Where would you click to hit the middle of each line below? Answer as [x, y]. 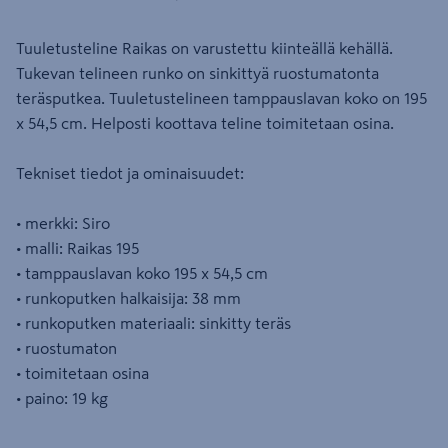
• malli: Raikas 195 [77, 248]
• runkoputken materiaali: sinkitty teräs [153, 323]
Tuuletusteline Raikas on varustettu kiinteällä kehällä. [204, 48]
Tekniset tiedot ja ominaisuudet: [130, 173]
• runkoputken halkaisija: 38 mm [128, 298]
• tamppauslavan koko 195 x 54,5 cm [142, 273]
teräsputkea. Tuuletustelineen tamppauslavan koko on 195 [221, 98]
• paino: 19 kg [62, 398]
